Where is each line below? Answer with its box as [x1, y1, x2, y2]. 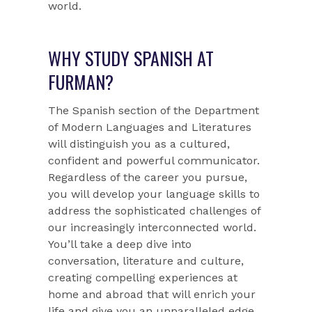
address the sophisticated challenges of [48, 204, 261, 218]
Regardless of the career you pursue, [48, 171, 248, 185]
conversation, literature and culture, [48, 254, 244, 268]
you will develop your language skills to [48, 187, 260, 201]
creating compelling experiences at [48, 271, 238, 285]
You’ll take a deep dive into [48, 237, 192, 251]
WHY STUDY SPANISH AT [48, 45, 214, 72]
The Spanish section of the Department [48, 104, 260, 118]
